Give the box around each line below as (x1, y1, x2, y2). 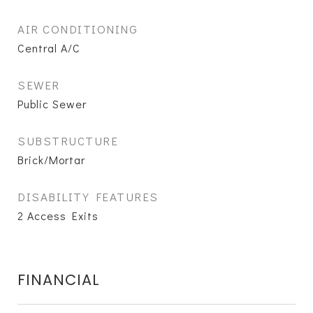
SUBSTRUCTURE (17, 133, 118, 149)
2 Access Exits (17, 208, 99, 223)
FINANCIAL (17, 270, 100, 290)
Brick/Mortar (17, 152, 85, 167)
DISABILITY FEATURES (17, 189, 159, 205)
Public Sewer (17, 96, 87, 111)
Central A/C (17, 41, 80, 55)
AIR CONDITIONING (17, 21, 138, 37)
